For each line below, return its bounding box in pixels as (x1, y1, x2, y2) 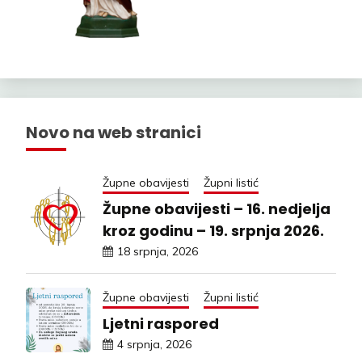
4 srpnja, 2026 (117, 337, 192, 352)
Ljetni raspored (103, 314, 219, 335)
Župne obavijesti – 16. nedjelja (103, 199, 330, 220)
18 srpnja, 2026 (117, 244, 198, 259)
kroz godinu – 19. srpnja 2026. (103, 221, 324, 242)
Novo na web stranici (26, 121, 201, 145)
